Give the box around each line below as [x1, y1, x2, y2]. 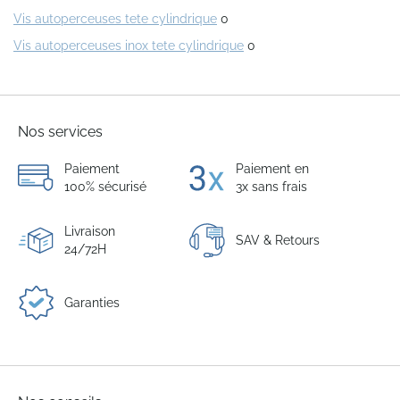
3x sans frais [235, 179, 307, 195]
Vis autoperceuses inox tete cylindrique [13, 38, 244, 54]
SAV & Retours [235, 233, 320, 248]
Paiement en [235, 162, 309, 177]
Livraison [64, 224, 115, 239]
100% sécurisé [64, 179, 146, 195]
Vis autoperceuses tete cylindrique [13, 12, 217, 27]
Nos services [18, 123, 103, 141]
